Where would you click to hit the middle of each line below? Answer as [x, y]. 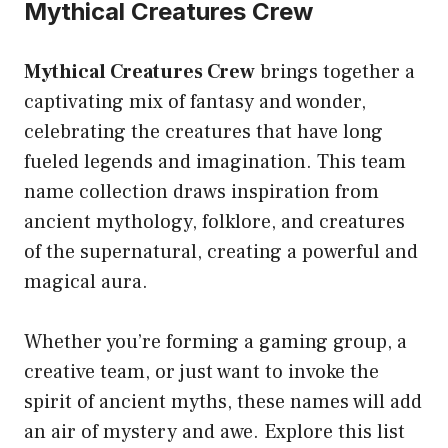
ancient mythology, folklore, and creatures [214, 222]
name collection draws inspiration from [201, 192]
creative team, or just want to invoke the [201, 372]
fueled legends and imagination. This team [215, 162]
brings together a [335, 72]
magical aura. [86, 282]
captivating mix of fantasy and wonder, [195, 102]
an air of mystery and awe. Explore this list [214, 432]
